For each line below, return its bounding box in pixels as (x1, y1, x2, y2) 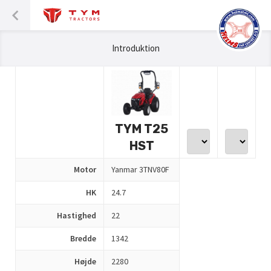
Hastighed (57, 210, 96, 221)
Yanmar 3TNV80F (111, 164, 169, 175)
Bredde (70, 233, 96, 244)
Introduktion (111, 42, 160, 54)
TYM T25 (115, 122, 168, 136)
